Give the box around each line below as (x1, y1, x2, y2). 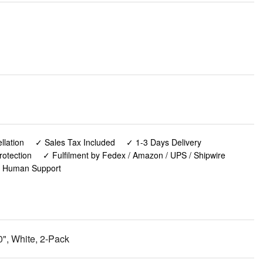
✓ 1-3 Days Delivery (126, 136, 201, 148)
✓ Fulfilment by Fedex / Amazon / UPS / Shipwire (42, 149, 225, 161)
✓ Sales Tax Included (35, 136, 115, 148)
